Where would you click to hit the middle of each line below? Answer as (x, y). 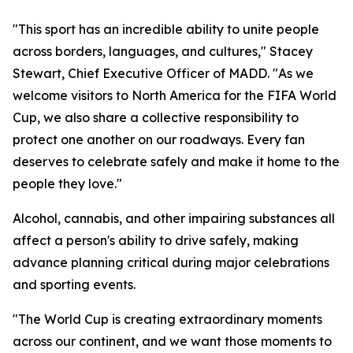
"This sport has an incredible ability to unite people (166, 29)
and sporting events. (74, 284)
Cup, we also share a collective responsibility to (156, 117)
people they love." (67, 184)
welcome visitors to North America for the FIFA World (175, 95)
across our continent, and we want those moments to (172, 341)
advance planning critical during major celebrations (171, 262)
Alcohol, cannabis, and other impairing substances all (174, 218)
